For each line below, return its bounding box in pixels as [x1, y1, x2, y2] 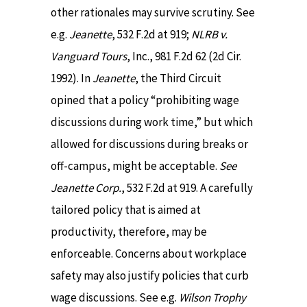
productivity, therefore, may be [51, 224, 207, 240]
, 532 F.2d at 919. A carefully [121, 180, 253, 196]
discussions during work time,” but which [51, 114, 253, 130]
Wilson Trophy [179, 290, 246, 306]
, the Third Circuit [135, 71, 221, 86]
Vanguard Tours [51, 49, 127, 64]
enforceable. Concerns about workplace [51, 246, 247, 262]
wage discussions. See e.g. [51, 290, 179, 306]
